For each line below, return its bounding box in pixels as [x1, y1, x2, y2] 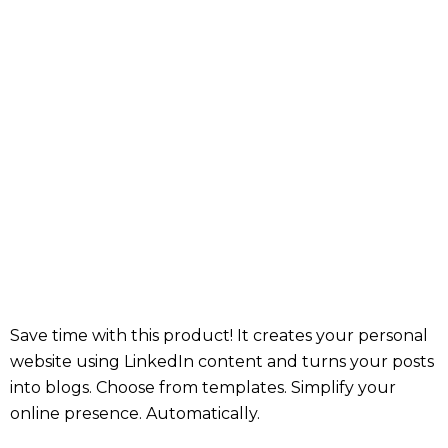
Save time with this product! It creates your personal [10, 326, 428, 345]
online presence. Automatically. [10, 404, 260, 423]
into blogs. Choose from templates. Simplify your [10, 378, 396, 397]
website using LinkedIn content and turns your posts [10, 352, 434, 371]
